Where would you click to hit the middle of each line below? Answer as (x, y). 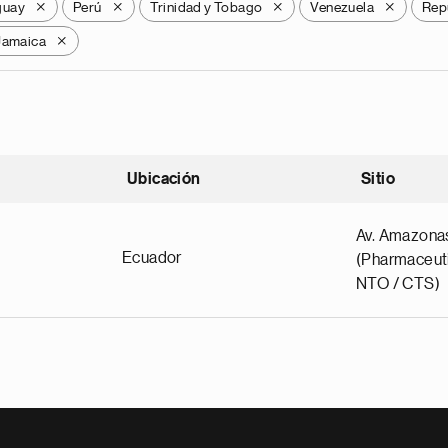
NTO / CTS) (398, 284)
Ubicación (164, 179)
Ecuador (152, 258)
